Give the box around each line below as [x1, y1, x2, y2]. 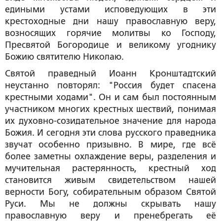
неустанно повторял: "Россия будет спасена [5, 80, 216, 90]
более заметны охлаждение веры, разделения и [5, 151, 216, 161]
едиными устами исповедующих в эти [5, 4, 216, 14]
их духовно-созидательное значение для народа [5, 115, 216, 126]
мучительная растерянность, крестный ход [5, 163, 216, 173]
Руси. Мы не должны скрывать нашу [5, 198, 216, 209]
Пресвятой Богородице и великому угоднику [5, 39, 216, 50]
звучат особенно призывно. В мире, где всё [5, 139, 216, 149]
